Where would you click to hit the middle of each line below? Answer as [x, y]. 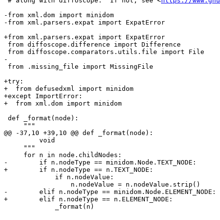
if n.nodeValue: [59, 177]
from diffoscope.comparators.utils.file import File [104, 52]
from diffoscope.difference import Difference [92, 45]
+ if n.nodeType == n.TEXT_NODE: [79, 170]
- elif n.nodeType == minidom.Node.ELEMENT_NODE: [110, 192]
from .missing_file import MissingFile [79, 67]
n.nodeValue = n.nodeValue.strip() [102, 185]
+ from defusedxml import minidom [69, 89]
